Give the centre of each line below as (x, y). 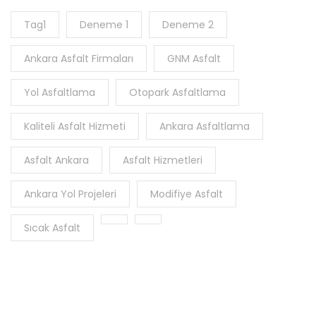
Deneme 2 (188, 25)
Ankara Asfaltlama (205, 127)
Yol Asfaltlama (60, 93)
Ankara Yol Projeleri (70, 194)
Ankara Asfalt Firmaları (79, 59)
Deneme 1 (104, 25)
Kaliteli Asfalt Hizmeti (75, 127)
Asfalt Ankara (56, 160)
